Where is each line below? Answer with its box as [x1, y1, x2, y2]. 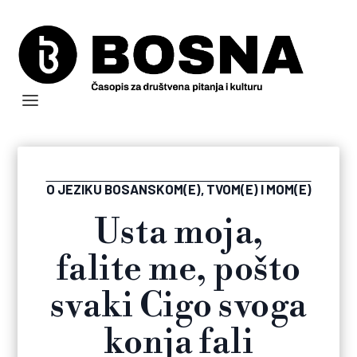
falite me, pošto [56, 249, 301, 292]
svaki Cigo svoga [49, 285, 308, 328]
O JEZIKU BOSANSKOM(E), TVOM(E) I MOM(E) [45, 181, 312, 198]
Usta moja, [93, 212, 264, 255]
